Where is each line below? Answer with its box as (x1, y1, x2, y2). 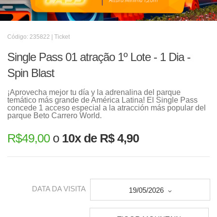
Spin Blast (7, 66, 54, 79)
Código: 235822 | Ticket (7, 33, 70, 40)
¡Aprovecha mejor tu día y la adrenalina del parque (7, 88, 181, 96)
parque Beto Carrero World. (7, 111, 102, 120)
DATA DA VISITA (32, 185, 86, 193)
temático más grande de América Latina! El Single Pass (7, 96, 198, 104)
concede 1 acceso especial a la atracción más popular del (7, 104, 206, 112)
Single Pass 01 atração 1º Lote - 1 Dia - (7, 50, 190, 63)
